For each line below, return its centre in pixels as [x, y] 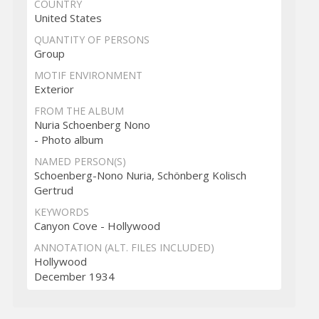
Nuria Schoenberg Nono [92, 125]
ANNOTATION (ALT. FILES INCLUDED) [124, 248]
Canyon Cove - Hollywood [97, 226]
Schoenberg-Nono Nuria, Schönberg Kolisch [140, 176]
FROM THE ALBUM [79, 111]
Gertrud [53, 190]
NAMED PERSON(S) [80, 162]
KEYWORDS [61, 212]
